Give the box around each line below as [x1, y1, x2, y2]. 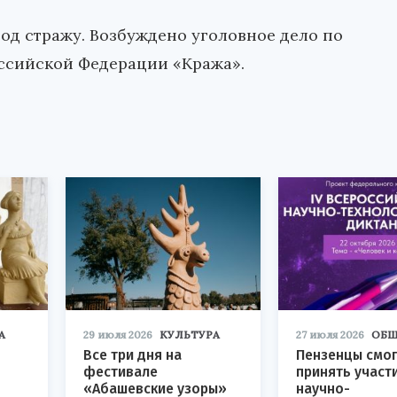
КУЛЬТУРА [160, 328, 220, 342]
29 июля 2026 [83, 328, 152, 342]
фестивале [83, 363, 158, 381]
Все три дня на [83, 346, 182, 364]
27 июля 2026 [296, 328, 364, 342]
